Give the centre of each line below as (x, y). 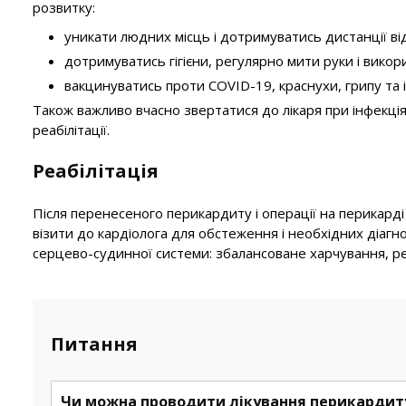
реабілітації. (71, 130)
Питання (94, 344)
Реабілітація (96, 171)
